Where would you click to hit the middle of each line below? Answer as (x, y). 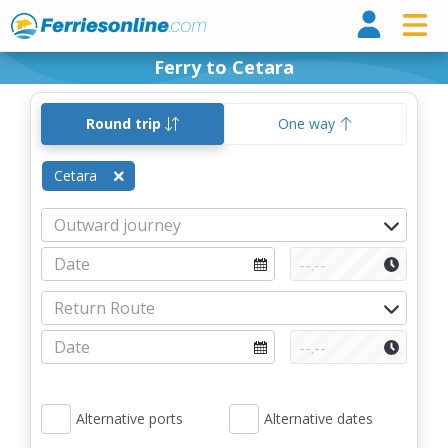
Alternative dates (318, 418)
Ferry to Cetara (224, 67)
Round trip (125, 123)
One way (308, 123)
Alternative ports (129, 418)
